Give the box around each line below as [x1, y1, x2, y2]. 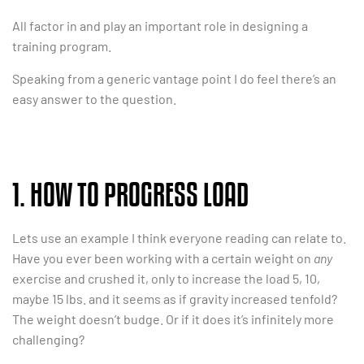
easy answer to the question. [12, 90, 176, 106]
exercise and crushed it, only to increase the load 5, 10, [12, 271, 320, 287]
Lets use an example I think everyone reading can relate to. [12, 230, 346, 246]
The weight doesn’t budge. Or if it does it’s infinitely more [12, 311, 334, 327]
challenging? [12, 331, 84, 348]
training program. [12, 38, 111, 54]
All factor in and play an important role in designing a [12, 18, 308, 34]
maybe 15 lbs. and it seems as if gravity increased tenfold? [12, 291, 337, 307]
